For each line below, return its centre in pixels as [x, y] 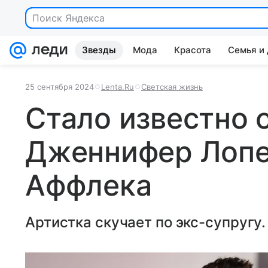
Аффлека [89, 185]
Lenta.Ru [118, 87]
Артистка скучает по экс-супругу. [146, 222]
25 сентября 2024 [60, 87]
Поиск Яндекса [68, 18]
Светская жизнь [172, 87]
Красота [193, 50]
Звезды [99, 50]
